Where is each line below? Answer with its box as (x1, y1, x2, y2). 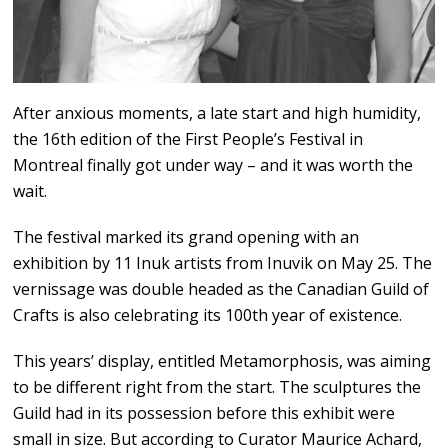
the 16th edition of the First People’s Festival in (13, 128, 364, 151)
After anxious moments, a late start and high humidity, (13, 102, 422, 125)
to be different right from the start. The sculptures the (13, 376, 422, 399)
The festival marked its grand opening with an (13, 226, 360, 249)
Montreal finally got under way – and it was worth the (13, 154, 414, 177)
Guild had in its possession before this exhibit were (13, 402, 396, 425)
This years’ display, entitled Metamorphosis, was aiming (13, 350, 432, 373)
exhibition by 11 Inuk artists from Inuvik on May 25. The (13, 252, 433, 275)
